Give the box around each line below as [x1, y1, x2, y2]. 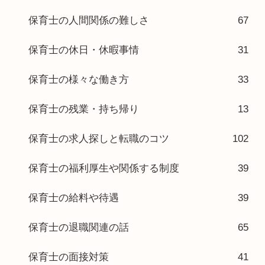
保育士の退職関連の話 [28, 221, 129, 233]
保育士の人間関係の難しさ [28, 14, 149, 26]
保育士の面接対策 [28, 251, 109, 263]
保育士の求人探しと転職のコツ [28, 132, 169, 144]
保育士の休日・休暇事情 [28, 44, 139, 56]
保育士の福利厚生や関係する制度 [28, 162, 179, 174]
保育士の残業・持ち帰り [28, 103, 139, 115]
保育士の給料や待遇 [28, 192, 119, 203]
